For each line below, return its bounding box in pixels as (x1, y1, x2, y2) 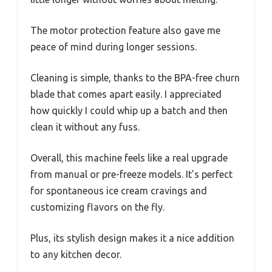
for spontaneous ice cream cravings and (30, 185, 207, 196)
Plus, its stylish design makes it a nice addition (30, 232, 234, 243)
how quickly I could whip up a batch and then (30, 104, 228, 116)
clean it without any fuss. (30, 121, 140, 132)
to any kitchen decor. (30, 248, 121, 260)
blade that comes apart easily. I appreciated (30, 88, 222, 100)
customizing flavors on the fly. (30, 201, 165, 212)
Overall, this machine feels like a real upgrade (30, 152, 228, 163)
